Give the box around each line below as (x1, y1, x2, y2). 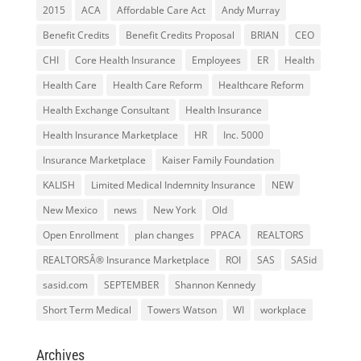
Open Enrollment (42, 228, 118, 242)
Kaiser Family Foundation (161, 153, 274, 167)
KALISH (42, 178, 75, 192)
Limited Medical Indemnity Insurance (90, 178, 255, 192)
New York (152, 203, 196, 217)
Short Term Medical (42, 303, 131, 317)
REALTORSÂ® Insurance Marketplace (42, 253, 210, 267)
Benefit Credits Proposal (125, 28, 234, 42)
